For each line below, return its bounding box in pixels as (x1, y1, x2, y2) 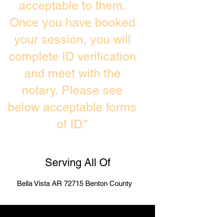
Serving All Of (45, 156, 110, 169)
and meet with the (24, 66, 121, 80)
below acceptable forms (8, 100, 137, 114)
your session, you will (14, 32, 131, 46)
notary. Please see (22, 83, 123, 97)
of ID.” (57, 117, 88, 131)
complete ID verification (8, 49, 136, 63)
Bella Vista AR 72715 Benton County (17, 179, 132, 187)
